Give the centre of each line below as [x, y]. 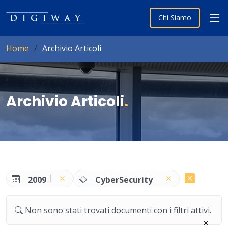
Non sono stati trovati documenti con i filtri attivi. [118, 210]
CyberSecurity [124, 179]
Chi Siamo [175, 18]
